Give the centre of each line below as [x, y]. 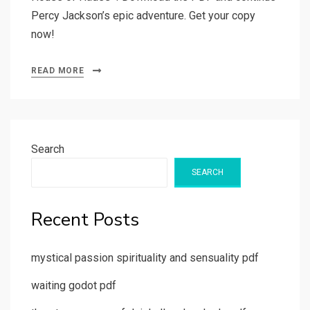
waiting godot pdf [74, 286]
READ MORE [58, 71]
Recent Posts [85, 220]
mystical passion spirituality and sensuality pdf [145, 258]
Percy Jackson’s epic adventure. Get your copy [143, 16]
